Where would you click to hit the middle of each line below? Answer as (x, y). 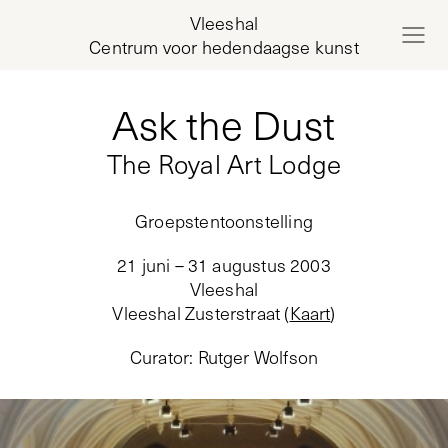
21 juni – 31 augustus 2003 (224, 265)
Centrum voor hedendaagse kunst (224, 47)
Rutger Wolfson (258, 357)
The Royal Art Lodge (224, 163)
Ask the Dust (224, 124)
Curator (159, 357)
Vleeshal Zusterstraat (196, 313)
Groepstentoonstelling (224, 221)
